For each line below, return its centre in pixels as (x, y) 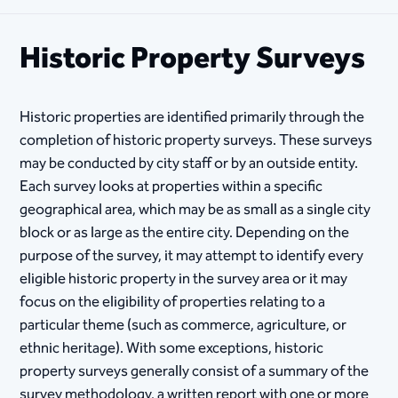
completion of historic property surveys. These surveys (196, 140)
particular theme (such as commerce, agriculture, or (183, 325)
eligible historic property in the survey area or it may (184, 279)
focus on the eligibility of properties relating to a (173, 302)
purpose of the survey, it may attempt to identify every (192, 256)
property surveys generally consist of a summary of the (195, 371)
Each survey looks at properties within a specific (171, 187)
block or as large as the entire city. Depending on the (185, 233)
